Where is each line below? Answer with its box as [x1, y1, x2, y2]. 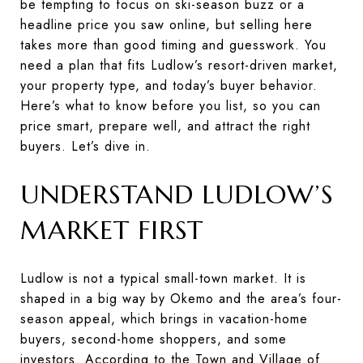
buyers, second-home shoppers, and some [20, 329, 287, 348]
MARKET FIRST [20, 214, 203, 246]
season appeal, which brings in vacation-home [20, 309, 308, 328]
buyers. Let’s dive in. [20, 137, 151, 156]
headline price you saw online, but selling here [20, 15, 313, 34]
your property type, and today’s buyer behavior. [20, 76, 318, 95]
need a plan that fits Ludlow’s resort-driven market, [20, 56, 338, 75]
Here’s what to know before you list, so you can [20, 96, 321, 115]
